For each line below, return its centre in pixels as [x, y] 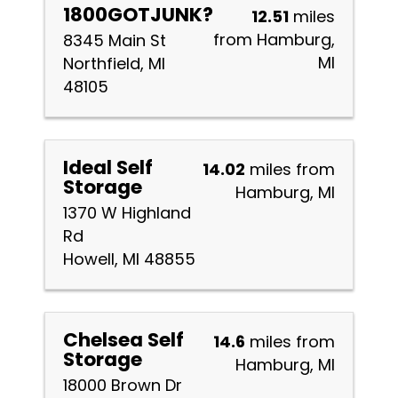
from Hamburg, [274, 40]
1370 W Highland [127, 213]
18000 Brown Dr [123, 385]
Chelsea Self [123, 340]
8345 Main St [115, 40]
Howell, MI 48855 [129, 259]
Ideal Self [108, 167]
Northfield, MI [114, 64]
